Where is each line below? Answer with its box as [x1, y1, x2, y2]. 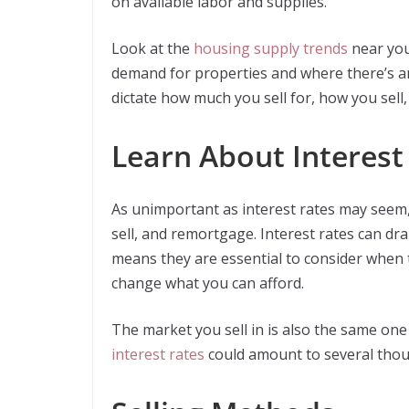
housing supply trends [194, 38, 348, 59]
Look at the [111, 38, 194, 59]
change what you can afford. [111, 273, 304, 294]
